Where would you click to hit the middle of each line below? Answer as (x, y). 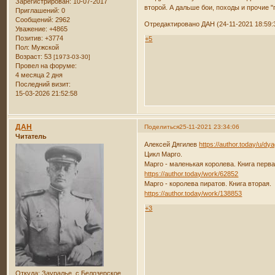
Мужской (45, 47)
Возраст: (29, 56)
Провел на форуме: (46, 65)
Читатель (31, 136)
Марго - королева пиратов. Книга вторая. (208, 184)
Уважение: (32, 29)
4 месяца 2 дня (39, 75)
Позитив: (29, 38)
